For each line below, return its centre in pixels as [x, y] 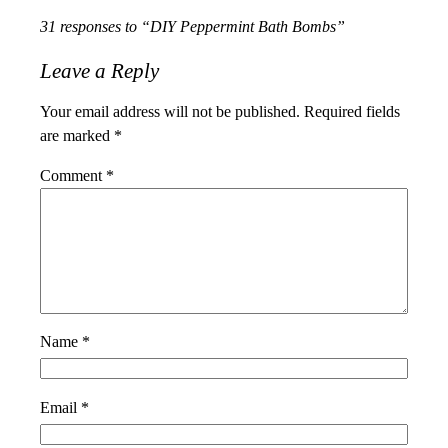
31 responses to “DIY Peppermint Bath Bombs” [192, 27]
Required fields [352, 111]
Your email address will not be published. [170, 111]
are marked [77, 135]
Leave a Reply [99, 70]
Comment [73, 176]
